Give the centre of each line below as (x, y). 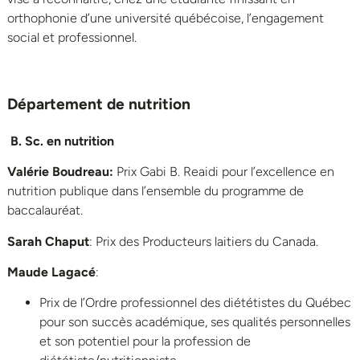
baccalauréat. (45, 211)
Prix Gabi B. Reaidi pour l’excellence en (225, 172)
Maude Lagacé (51, 272)
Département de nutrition (99, 104)
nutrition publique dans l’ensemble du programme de (155, 191)
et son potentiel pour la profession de (145, 342)
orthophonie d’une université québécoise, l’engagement (166, 18)
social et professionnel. (72, 38)
